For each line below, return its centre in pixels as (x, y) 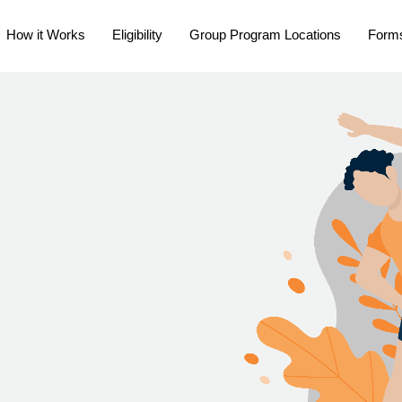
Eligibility (137, 34)
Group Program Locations (265, 34)
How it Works (45, 34)
